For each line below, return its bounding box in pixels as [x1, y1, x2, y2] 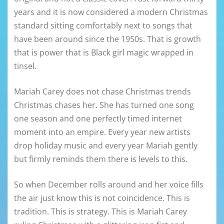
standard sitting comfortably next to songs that [14, 20, 192, 31]
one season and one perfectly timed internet [14, 113, 182, 124]
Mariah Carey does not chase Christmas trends [14, 86, 191, 97]
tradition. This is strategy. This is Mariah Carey [14, 206, 187, 217]
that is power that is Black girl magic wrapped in [14, 47, 193, 58]
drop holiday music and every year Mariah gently [14, 140, 197, 151]
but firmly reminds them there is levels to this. [14, 153, 187, 165]
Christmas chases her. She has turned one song [14, 99, 194, 111]
